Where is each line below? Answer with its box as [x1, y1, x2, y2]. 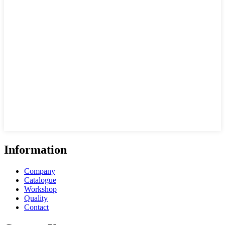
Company [24, 166, 55, 175]
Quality [24, 193, 48, 202]
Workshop [24, 184, 57, 193]
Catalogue [24, 175, 56, 184]
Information [4, 143, 67, 156]
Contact [24, 202, 49, 211]
